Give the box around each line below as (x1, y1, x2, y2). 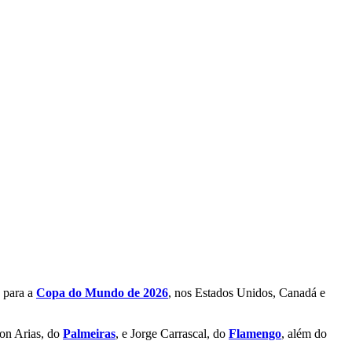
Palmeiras (63, 327, 115, 341)
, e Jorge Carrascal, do (115, 327, 229, 341)
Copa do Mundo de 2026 (36, 286, 168, 300)
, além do (281, 327, 327, 341)
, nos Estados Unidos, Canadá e (168, 286, 325, 300)
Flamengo (229, 327, 281, 341)
